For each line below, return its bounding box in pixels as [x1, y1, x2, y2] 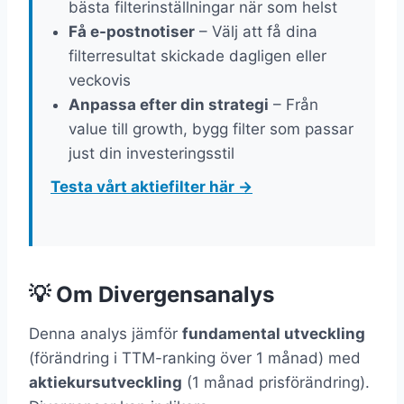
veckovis [69, 71, 131, 90]
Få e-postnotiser [69, 23, 195, 41]
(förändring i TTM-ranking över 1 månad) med [29, 349, 361, 368]
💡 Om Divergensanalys [29, 281, 274, 308]
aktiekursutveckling [29, 373, 182, 392]
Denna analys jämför [29, 325, 182, 344]
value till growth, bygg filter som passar [69, 120, 353, 139]
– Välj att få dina [195, 23, 317, 41]
